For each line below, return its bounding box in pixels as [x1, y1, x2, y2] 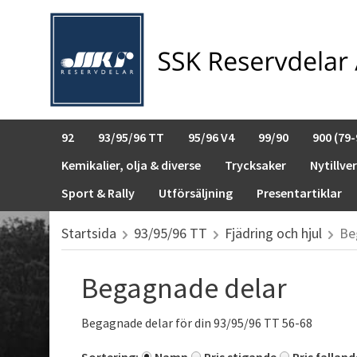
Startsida [61, 224, 116, 242]
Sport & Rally [61, 185, 135, 201]
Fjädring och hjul [225, 224, 322, 242]
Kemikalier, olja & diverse [61, 157, 201, 173]
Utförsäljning [159, 185, 233, 201]
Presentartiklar [257, 185, 342, 201]
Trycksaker [225, 157, 286, 173]
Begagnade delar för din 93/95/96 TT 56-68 [81, 315, 312, 331]
